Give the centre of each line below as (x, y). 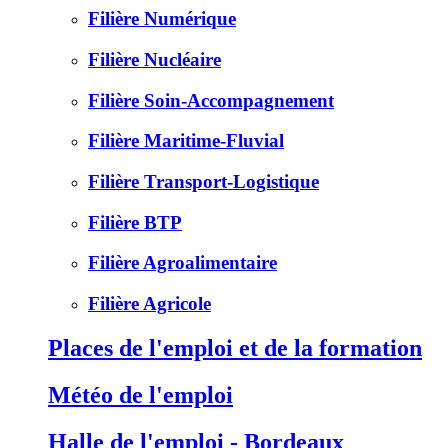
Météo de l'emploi (140, 395)
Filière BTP (135, 222)
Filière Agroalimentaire (182, 263)
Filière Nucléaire (154, 59)
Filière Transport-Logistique (203, 182)
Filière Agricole (149, 304)
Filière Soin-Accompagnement (211, 100)
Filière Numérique (162, 19)
